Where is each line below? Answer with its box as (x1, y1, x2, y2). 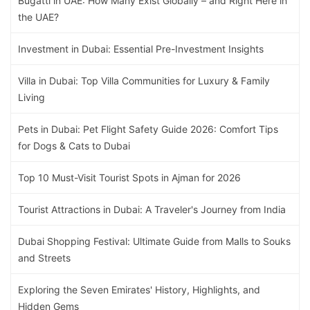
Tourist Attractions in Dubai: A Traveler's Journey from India (18, 203, 286, 216)
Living (18, 91, 45, 104)
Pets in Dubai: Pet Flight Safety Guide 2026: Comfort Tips (18, 123, 278, 136)
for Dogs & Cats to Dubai (18, 140, 130, 152)
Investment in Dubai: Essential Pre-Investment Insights (18, 43, 264, 55)
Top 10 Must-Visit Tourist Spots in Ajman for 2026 (18, 172, 241, 184)
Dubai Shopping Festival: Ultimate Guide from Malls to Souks (18, 235, 291, 248)
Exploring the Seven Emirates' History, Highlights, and (18, 284, 260, 296)
